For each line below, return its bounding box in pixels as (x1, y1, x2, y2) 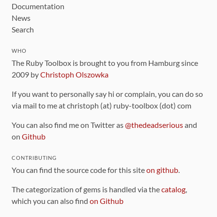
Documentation (12, 1, 64, 11)
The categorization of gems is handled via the (12, 185, 161, 194)
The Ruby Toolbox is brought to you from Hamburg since (12, 58, 198, 67)
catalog (161, 185, 186, 194)
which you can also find (12, 196, 90, 205)
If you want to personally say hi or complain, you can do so (12, 89, 203, 98)
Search (12, 25, 34, 34)
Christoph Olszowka (40, 70, 108, 79)
